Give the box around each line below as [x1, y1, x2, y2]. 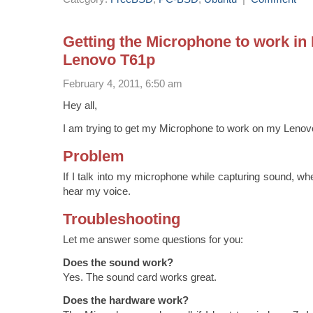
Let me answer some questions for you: [63, 233, 243, 245]
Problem [63, 147, 124, 165]
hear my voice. [63, 184, 131, 197]
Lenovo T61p [63, 51, 155, 69]
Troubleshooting [63, 210, 180, 228]
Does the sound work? [63, 256, 173, 268]
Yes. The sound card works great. [63, 270, 217, 283]
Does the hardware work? [63, 293, 189, 306]
